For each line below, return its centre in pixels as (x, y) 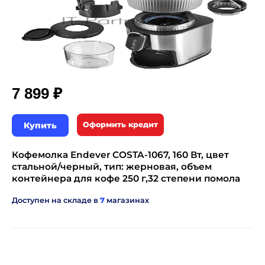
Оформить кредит (120, 125)
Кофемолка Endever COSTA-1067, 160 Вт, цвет (120, 155)
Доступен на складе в (56, 200)
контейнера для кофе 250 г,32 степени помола (126, 178)
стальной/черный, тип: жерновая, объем (112, 167)
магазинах (127, 200)
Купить (40, 125)
